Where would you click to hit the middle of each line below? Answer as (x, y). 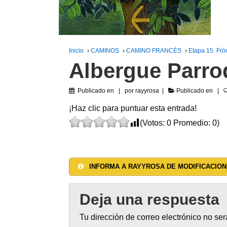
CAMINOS (105, 51)
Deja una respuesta (149, 199)
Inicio (76, 51)
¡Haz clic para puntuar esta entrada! (133, 108)
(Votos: (153, 123)
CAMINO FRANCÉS (154, 51)
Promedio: (192, 123)
